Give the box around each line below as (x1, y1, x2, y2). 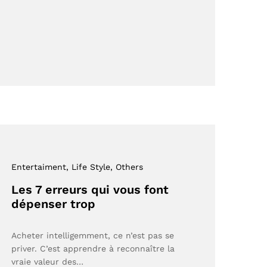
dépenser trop (11, 196, 96, 211)
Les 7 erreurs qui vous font (11, 182, 169, 197)
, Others (110, 162, 144, 172)
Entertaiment (11, 162, 67, 172)
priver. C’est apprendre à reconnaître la (11, 243, 175, 253)
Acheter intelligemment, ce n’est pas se (11, 230, 175, 240)
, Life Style (66, 162, 111, 172)
